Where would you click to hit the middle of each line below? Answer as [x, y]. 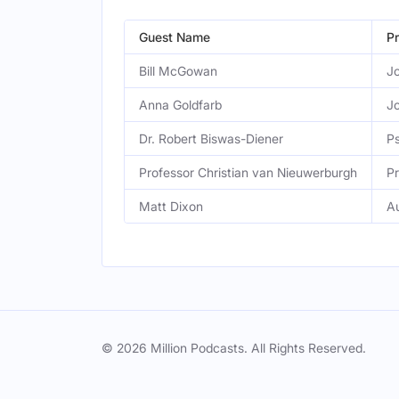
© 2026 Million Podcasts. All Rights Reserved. [234, 348]
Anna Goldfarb [180, 105]
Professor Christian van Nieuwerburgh [248, 172]
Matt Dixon [171, 206]
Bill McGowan [178, 71]
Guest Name [175, 37]
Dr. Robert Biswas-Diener [211, 138]
